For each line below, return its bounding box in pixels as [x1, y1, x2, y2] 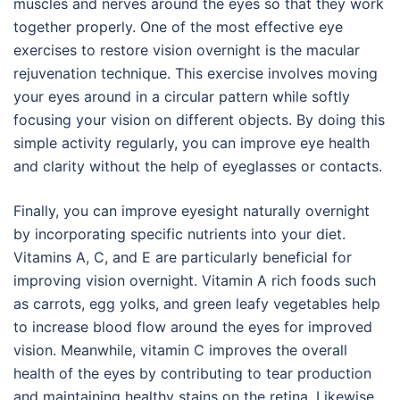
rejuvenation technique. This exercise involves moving [13, 64, 378, 83]
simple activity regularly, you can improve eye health [13, 134, 370, 153]
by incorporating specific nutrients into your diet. [13, 225, 346, 244]
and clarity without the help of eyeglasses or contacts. [13, 157, 382, 176]
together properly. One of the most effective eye [13, 18, 343, 37]
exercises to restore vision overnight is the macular [13, 41, 360, 60]
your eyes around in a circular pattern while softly [13, 87, 350, 106]
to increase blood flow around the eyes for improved [13, 318, 372, 337]
